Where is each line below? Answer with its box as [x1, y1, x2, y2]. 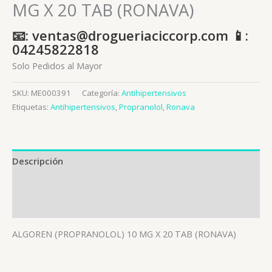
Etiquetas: [12, 101, 50, 113]
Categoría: [82, 87, 121, 99]
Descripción [12, 154, 63, 167]
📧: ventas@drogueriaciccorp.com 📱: [12, 26, 248, 44]
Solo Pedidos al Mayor [12, 59, 103, 72]
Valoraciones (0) [12, 200, 81, 212]
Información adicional [12, 177, 107, 190]
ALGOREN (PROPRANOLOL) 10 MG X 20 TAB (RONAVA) [12, 227, 236, 240]
